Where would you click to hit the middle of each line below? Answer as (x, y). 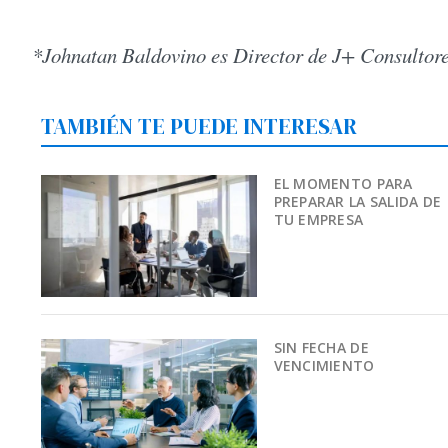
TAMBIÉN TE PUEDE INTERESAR (199, 126)
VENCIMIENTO (324, 365)
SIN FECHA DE (321, 347)
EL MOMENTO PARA (343, 184)
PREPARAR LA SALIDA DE (357, 202)
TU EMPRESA (318, 220)
